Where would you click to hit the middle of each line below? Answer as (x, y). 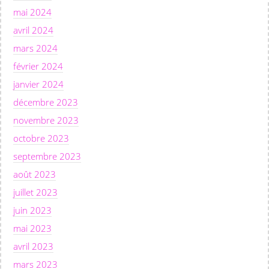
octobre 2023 (41, 138)
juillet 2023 (35, 192)
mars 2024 (35, 48)
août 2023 (35, 174)
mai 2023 (32, 228)
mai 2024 (32, 12)
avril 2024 (33, 30)
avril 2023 (33, 246)
